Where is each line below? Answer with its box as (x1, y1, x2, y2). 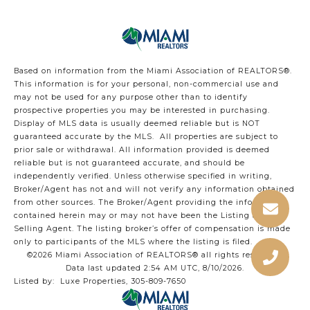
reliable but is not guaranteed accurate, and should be (14, 158, 245, 168)
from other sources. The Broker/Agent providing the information (14, 198, 286, 208)
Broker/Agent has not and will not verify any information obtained (14, 185, 295, 194)
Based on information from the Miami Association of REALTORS (14, 66, 284, 76)
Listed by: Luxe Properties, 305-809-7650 (14, 277, 186, 286)
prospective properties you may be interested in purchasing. (14, 106, 270, 116)
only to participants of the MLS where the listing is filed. (14, 237, 255, 247)
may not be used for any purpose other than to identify (14, 93, 248, 102)
